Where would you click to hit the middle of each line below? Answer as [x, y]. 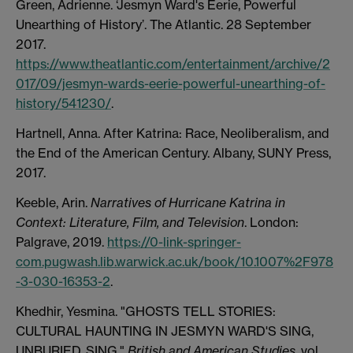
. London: [271, 223]
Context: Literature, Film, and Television [130, 223]
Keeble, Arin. [53, 203]
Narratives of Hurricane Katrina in [188, 203]
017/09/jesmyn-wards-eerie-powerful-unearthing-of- [171, 84]
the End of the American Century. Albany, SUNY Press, [173, 153]
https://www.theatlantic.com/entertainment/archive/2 [173, 64]
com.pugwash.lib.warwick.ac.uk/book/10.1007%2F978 [175, 262]
